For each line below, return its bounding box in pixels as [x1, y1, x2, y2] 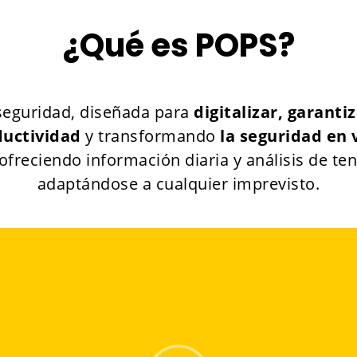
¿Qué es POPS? [62, 23, 295, 68]
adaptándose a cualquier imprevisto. [37, 173, 320, 194]
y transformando [85, 125, 220, 147]
